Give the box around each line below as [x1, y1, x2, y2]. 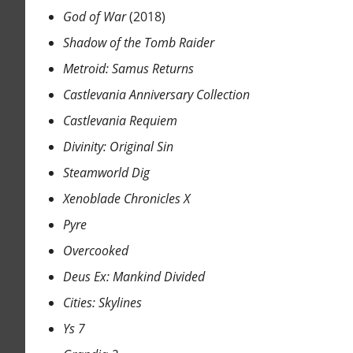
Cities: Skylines [62, 294, 142, 312]
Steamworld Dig [62, 164, 150, 182]
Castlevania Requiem [62, 112, 177, 130]
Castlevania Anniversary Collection [62, 86, 250, 104]
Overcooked [62, 242, 128, 260]
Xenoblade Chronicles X [62, 190, 190, 208]
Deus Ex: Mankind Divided [62, 268, 205, 286]
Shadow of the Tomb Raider [62, 34, 214, 52]
